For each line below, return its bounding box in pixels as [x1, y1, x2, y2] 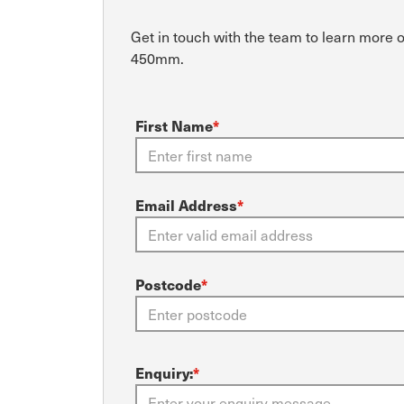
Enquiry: [135, 363, 193, 384]
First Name [135, 115, 213, 137]
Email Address [135, 195, 237, 216]
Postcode [135, 274, 201, 296]
